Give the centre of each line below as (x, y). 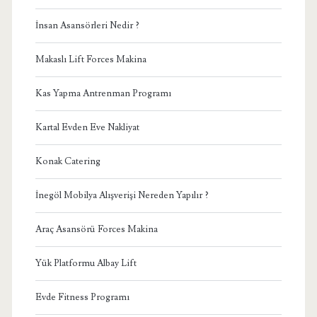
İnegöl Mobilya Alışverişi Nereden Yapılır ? (122, 195)
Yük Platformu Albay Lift (86, 263)
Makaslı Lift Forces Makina (91, 59)
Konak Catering (68, 161)
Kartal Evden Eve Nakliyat (87, 127)
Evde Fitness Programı (82, 297)
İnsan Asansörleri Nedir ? (87, 25)
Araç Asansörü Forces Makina (96, 229)
